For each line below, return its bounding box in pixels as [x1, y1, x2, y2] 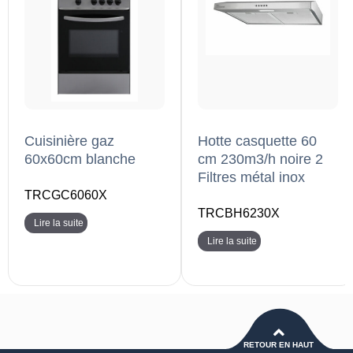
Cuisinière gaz [24, 133, 114, 150]
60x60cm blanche [24, 151, 136, 168]
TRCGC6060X [24, 188, 107, 203]
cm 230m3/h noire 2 [198, 151, 323, 168]
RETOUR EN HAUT [243, 340, 314, 350]
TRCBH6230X [198, 206, 280, 221]
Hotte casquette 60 [198, 133, 317, 150]
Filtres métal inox [198, 169, 305, 186]
